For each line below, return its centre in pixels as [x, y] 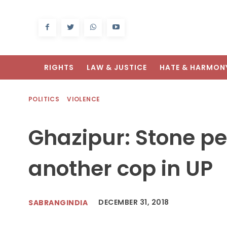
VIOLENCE [84, 99]
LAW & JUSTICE [117, 68]
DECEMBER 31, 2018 [134, 202]
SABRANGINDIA [58, 202]
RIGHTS [59, 68]
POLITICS [44, 99]
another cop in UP [121, 169]
